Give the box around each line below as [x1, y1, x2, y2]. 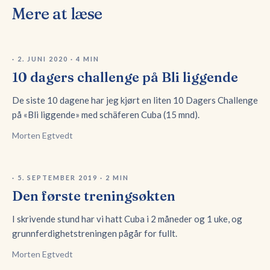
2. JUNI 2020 [17, 54, 68, 63]
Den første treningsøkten [12, 187, 175, 204]
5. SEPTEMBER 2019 [17, 173, 98, 181]
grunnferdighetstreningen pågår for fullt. [12, 227, 177, 239]
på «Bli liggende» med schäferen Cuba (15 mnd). [12, 108, 199, 120]
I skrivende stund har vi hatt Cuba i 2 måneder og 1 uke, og [12, 213, 242, 224]
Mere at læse [12, 4, 102, 24]
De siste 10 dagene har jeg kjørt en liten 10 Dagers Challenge [12, 94, 258, 105]
